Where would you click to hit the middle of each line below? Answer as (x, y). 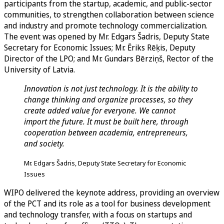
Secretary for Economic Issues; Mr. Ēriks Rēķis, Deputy (100, 47)
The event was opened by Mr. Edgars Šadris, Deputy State (107, 36)
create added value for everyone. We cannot (100, 110)
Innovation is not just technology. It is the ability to (111, 88)
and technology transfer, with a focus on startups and (98, 214)
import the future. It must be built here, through (106, 121)
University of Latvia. (39, 69)
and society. (44, 143)
